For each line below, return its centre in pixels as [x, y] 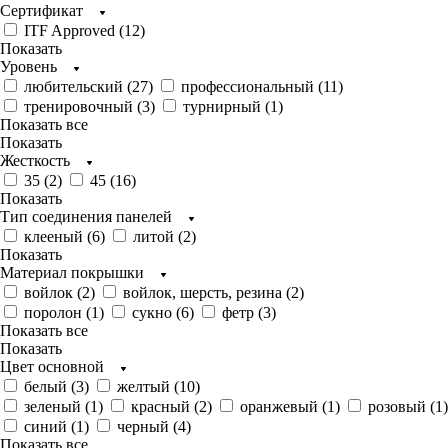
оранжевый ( [283, 406]
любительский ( [78, 86]
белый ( [50, 386]
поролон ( [57, 312]
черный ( [147, 426]
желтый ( [148, 386]
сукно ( [156, 312]
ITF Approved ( [74, 30]
